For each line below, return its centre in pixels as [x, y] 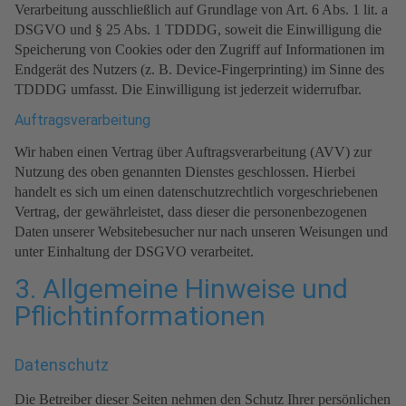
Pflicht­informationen [140, 316]
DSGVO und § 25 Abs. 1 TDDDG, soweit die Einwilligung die [198, 30]
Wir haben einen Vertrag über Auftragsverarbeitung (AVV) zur [193, 152]
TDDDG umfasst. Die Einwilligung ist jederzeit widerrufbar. [188, 90]
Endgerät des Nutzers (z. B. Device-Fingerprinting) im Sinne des [199, 70]
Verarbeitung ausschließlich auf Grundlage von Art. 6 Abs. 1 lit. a [201, 10]
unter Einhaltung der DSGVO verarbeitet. [134, 252]
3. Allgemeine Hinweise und [181, 289]
